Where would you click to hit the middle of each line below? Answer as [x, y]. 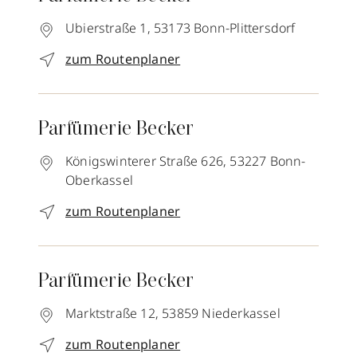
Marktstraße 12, [112, 313]
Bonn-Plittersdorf [245, 28]
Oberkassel [99, 180]
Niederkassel [241, 313]
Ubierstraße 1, [108, 28]
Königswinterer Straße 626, [146, 161]
